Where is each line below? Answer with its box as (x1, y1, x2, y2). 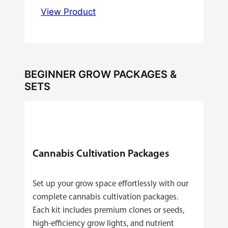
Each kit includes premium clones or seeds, (33, 206, 184, 215)
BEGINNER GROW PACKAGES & (24, 67, 177, 80)
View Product (41, 6, 96, 17)
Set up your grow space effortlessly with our (33, 179, 188, 188)
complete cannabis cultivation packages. (33, 192, 178, 202)
